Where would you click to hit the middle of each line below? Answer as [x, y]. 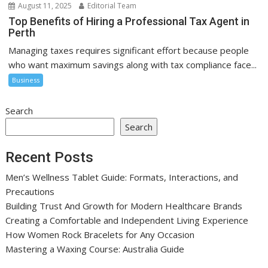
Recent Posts [50, 157]
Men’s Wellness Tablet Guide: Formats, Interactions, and [122, 177]
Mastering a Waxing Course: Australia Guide [95, 249]
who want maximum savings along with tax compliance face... [133, 65]
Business [26, 80]
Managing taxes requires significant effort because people [129, 51]
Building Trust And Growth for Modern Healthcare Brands [124, 205]
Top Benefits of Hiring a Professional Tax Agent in [129, 22]
